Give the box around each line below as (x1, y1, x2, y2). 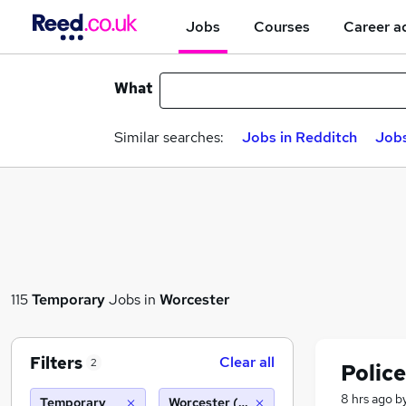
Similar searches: (114, 128, 224, 147)
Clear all (219, 353, 275, 372)
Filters (30, 352, 82, 373)
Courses (254, 16, 310, 36)
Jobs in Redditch (242, 128, 357, 147)
